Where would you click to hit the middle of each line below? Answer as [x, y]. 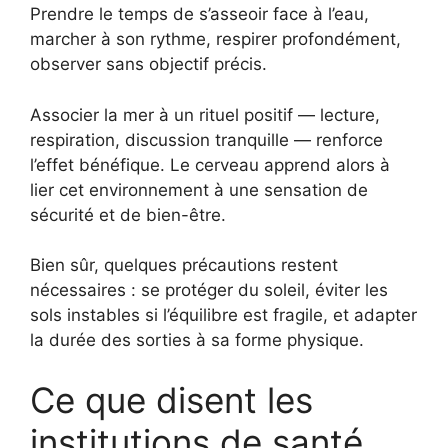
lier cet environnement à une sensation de [199, 189]
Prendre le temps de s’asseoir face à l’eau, [199, 14]
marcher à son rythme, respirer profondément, [215, 39]
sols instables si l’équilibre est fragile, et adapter [223, 315]
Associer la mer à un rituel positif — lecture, [205, 114]
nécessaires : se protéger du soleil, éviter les [209, 290]
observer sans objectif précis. [148, 64]
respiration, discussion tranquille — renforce [206, 139]
